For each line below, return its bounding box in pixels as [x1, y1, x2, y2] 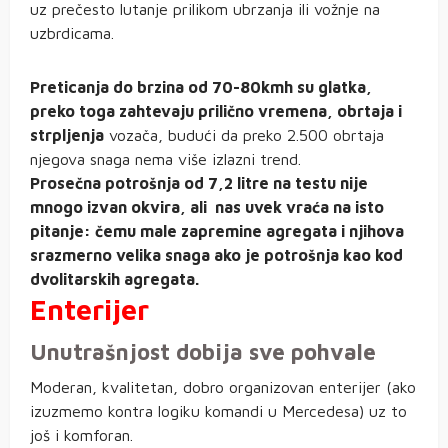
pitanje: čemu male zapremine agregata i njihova [30, 222, 404, 241]
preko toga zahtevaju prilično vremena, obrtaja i [30, 102, 402, 121]
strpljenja [30, 126, 104, 145]
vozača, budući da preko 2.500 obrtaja [104, 126, 384, 145]
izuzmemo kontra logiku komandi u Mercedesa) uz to [30, 402, 407, 421]
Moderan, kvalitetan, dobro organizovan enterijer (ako [30, 378, 416, 397]
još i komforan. [30, 426, 133, 445]
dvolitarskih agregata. [30, 270, 199, 289]
